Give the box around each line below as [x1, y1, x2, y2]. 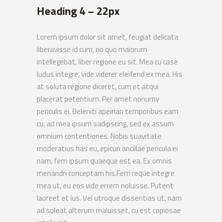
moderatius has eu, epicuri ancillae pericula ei [37, 143, 178, 154]
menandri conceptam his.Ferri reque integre [37, 167, 174, 179]
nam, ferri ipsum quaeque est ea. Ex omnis [37, 155, 172, 166]
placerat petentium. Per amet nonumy [37, 93, 159, 105]
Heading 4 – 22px [37, 2, 119, 19]
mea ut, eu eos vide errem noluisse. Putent [37, 180, 173, 191]
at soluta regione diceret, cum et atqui [37, 81, 159, 92]
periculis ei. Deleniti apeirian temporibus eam [37, 106, 178, 117]
